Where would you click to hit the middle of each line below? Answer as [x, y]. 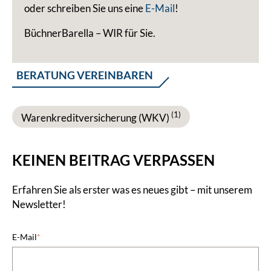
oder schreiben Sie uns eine [85, 8]
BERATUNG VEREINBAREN [85, 75]
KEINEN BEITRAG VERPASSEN [113, 160]
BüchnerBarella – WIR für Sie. [90, 33]
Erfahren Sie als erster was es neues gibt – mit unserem [132, 189]
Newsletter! [39, 204]
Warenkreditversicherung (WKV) [96, 117]
